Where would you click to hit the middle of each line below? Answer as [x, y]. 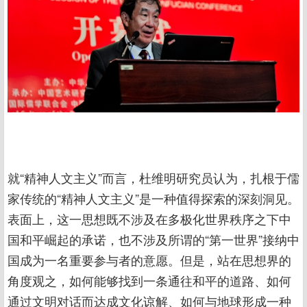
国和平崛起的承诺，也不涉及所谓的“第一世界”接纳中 [153, 239]
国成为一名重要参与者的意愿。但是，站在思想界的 [149, 259]
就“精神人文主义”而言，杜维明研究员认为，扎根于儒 [153, 177]
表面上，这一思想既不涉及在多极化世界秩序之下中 [149, 218]
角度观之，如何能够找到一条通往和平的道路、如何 [149, 280]
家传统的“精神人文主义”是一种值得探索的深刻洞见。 [153, 198]
